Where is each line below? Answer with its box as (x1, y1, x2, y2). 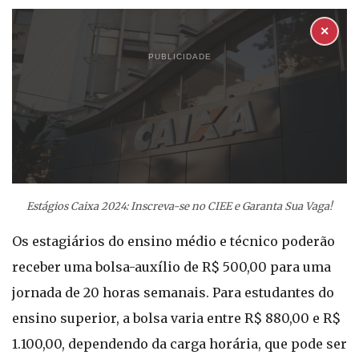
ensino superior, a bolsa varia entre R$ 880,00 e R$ (12, 310, 341, 326)
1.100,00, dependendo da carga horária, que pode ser (12, 336, 347, 352)
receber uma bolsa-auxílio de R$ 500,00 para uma (12, 259, 331, 275)
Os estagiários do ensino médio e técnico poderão (12, 233, 335, 249)
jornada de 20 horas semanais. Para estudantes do (12, 284, 334, 301)
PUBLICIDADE (147, 51, 212, 61)
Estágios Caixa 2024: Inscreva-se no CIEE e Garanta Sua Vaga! (26, 200, 333, 213)
